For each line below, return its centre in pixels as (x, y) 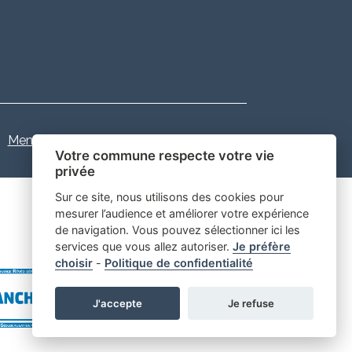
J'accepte (118, 303)
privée (75, 172)
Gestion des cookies (188, 140)
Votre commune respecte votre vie (164, 156)
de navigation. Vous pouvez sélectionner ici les (177, 230)
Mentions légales (57, 140)
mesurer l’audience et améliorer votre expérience (181, 214)
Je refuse (251, 303)
